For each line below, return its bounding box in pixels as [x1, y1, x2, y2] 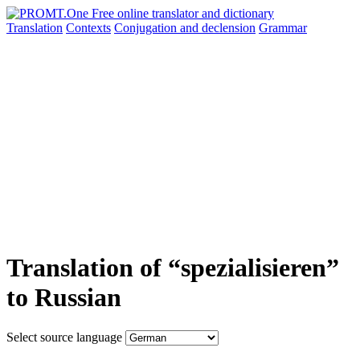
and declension [180, 21, 256, 35]
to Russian [6, 283, 121, 313]
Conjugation [114, 21, 180, 35]
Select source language [6, 329, 122, 344]
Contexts [66, 21, 111, 35]
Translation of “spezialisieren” [6, 253, 339, 283]
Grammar [259, 21, 307, 35]
